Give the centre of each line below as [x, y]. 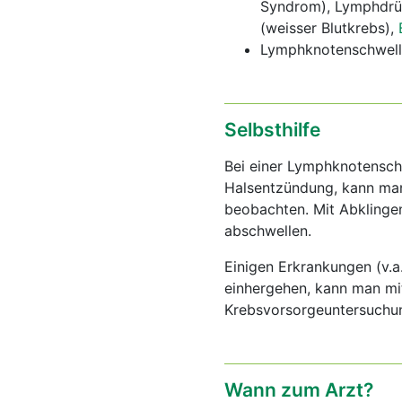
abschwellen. [268, 231]
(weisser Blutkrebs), [329, 28]
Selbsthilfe [272, 130]
